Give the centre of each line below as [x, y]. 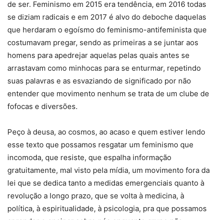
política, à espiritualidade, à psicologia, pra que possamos [107, 209]
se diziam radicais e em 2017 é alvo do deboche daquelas [107, 17]
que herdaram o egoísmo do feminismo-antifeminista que [107, 30]
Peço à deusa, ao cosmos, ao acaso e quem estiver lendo [106, 132]
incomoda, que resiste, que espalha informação [89, 158]
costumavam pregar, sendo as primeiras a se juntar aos [103, 43]
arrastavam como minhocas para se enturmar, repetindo [104, 68]
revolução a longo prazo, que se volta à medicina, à [96, 196]
